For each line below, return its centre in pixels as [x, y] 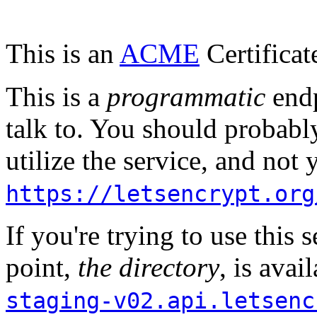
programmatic [186, 97]
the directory [149, 267]
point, [42, 267]
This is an [63, 54]
